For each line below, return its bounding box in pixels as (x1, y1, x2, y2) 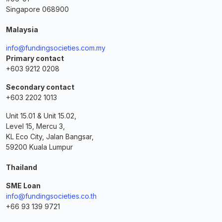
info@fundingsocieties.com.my (6, 43, 106, 52)
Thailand (6, 163, 37, 171)
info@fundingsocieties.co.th (6, 191, 97, 200)
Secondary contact (6, 82, 74, 91)
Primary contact (6, 54, 64, 62)
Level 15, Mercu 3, (6, 121, 65, 130)
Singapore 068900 (6, 4, 69, 13)
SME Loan (6, 181, 41, 190)
